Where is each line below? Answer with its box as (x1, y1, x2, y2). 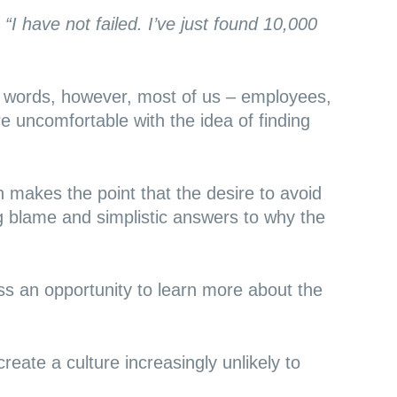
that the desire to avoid (135, 183, 322, 203)
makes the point (9, 183, 136, 203)
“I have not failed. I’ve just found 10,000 (4, 14, 317, 34)
